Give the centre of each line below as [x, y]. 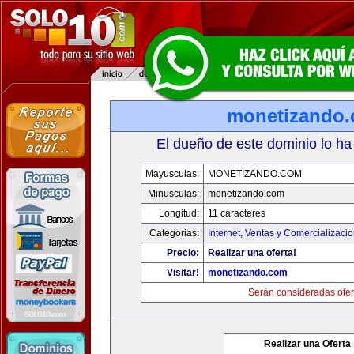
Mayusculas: [172, 174]
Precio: [183, 253]
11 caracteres [237, 213]
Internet [224, 233]
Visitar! [183, 273]
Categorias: [174, 233]
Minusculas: [173, 194]
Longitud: [179, 213]
